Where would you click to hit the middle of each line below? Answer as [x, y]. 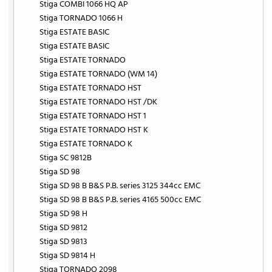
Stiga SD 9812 [64, 228]
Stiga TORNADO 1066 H [81, 18]
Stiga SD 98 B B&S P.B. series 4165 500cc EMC [121, 200]
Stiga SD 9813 [64, 242]
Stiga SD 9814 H [68, 256]
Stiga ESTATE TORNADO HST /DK [99, 102]
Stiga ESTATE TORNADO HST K [94, 130]
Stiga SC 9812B [66, 158]
